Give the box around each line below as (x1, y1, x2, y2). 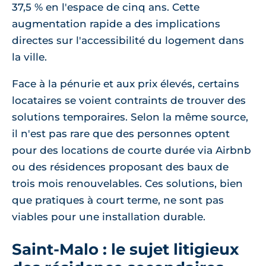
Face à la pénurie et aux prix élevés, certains (12, 78, 239, 90)
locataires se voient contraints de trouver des (12, 94, 246, 106)
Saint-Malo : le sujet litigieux (12, 240, 239, 258)
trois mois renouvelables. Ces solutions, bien (12, 178, 243, 189)
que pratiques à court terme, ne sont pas (12, 194, 224, 206)
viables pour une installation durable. (12, 211, 205, 223)
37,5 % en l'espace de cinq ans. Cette (12, 1, 199, 13)
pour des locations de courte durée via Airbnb (12, 144, 251, 156)
